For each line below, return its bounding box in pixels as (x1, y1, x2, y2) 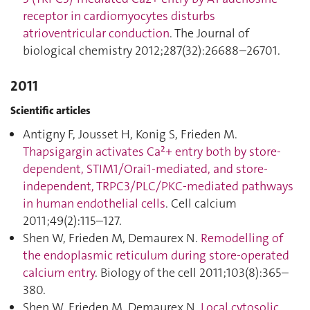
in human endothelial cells (23, 195, 165, 212)
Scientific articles (10, 102, 91, 118)
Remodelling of (201, 230, 283, 246)
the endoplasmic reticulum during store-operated (23, 247, 289, 264)
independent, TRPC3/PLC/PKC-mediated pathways (23, 178, 293, 194)
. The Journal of (170, 25, 249, 42)
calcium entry (23, 264, 95, 281)
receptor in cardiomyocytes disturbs (23, 8, 215, 24)
